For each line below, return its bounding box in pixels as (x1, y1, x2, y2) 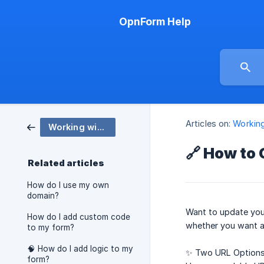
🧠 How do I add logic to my (27, 244, 133, 253)
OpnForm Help (119, 15, 191, 28)
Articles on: (186, 118, 231, 129)
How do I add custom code (27, 212, 130, 222)
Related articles (28, 158, 104, 169)
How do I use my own (27, 180, 109, 190)
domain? (27, 191, 59, 200)
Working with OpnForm (97, 122, 104, 132)
